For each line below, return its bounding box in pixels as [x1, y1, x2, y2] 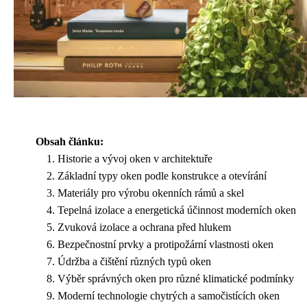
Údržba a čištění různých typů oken [58, 255, 211, 267]
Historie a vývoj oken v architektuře [58, 152, 212, 164]
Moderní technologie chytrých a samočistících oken [58, 289, 280, 302]
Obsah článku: [36, 135, 103, 147]
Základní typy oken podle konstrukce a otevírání [58, 169, 267, 182]
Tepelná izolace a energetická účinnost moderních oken [58, 204, 296, 216]
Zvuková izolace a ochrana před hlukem [58, 221, 231, 233]
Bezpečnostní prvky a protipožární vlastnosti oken [58, 238, 273, 250]
